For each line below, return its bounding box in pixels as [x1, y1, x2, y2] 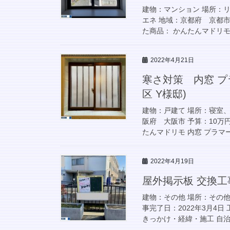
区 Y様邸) [142, 88, 186, 100]
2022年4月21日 [150, 56, 194, 64]
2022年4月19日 [150, 157, 194, 165]
